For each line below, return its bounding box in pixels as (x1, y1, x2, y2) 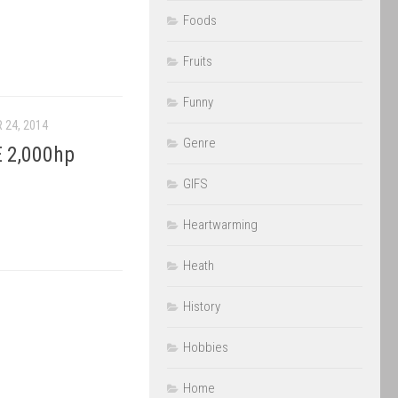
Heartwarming (183, 217, 258, 233)
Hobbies (183, 339, 228, 355)
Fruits (183, 53, 212, 69)
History (183, 298, 220, 314)
